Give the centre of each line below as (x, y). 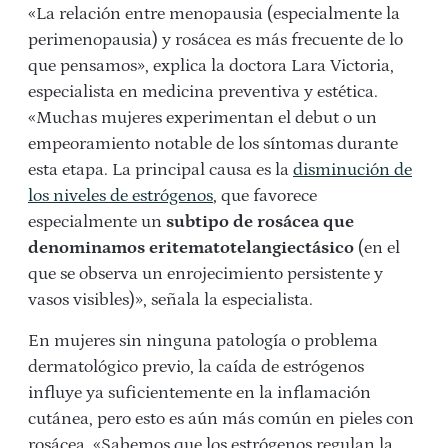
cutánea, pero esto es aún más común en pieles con (221, 419)
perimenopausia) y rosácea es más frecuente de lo (215, 40)
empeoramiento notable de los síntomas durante (213, 144)
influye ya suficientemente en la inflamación (199, 393)
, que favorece (265, 196)
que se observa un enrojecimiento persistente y (205, 274)
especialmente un (97, 222)
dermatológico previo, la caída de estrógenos (196, 367)
